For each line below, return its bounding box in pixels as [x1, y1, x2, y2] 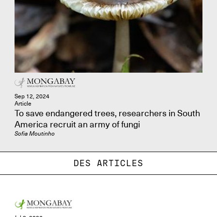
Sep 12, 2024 [15, 93, 49, 100]
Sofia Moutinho [15, 130, 55, 137]
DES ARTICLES [74, 157, 143, 169]
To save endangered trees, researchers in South [15, 108, 200, 119]
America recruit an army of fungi [15, 119, 140, 130]
